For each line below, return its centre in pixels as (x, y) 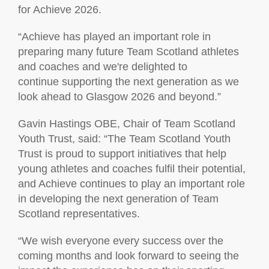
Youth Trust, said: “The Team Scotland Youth (124, 139)
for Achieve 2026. (61, 10)
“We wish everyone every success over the (121, 241)
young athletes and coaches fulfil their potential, (132, 169)
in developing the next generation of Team (118, 199)
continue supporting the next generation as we (128, 82)
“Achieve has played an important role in (114, 37)
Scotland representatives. (79, 214)
